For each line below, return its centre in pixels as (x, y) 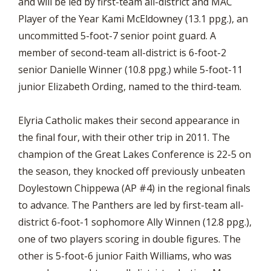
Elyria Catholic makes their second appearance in (129, 120)
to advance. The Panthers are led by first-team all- (131, 205)
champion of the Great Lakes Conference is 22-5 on (135, 154)
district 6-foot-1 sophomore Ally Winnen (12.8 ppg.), (135, 222)
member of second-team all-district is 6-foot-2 (122, 53)
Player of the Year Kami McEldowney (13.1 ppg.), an (133, 19)
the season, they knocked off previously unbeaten (132, 171)
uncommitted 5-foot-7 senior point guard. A (117, 36)
